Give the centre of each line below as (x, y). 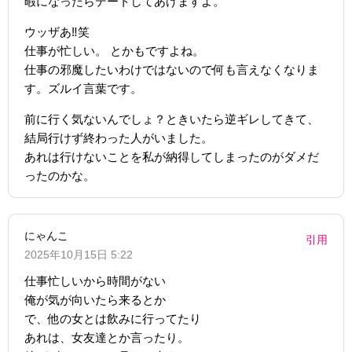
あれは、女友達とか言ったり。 (107, 337)
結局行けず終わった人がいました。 (119, 137)
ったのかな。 (60, 175)
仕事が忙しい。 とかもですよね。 (114, 50)
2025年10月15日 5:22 (79, 254)
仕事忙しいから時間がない (95, 280)
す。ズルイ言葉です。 (83, 88)
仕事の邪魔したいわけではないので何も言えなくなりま (172, 69)
